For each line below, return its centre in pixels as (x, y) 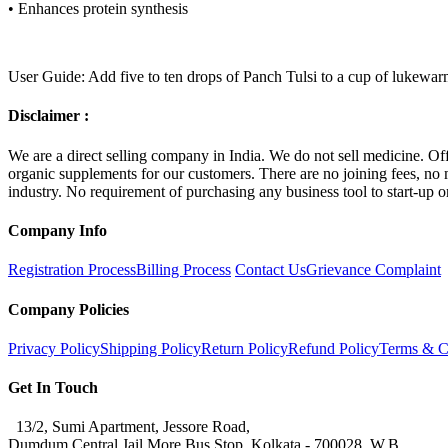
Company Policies (68, 309)
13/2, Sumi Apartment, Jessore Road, (129, 427)
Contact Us (270, 270)
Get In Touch (53, 388)
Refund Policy (333, 348)
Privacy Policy (54, 348)
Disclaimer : (48, 116)
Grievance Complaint (373, 270)
